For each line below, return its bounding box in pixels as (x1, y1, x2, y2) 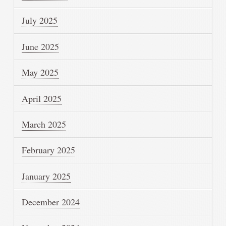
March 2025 (22, 118, 67, 130)
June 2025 (22, 40, 60, 52)
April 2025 (22, 92, 62, 104)
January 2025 (22, 169, 71, 182)
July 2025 (22, 14, 58, 27)
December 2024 (22, 196, 80, 208)
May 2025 (22, 66, 59, 79)
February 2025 (22, 144, 76, 156)
